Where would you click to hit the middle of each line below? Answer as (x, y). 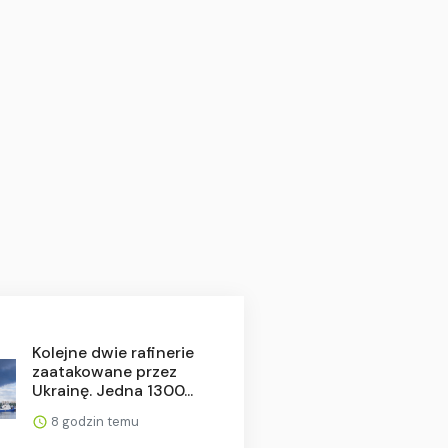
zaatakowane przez (104, 371)
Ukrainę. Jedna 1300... (112, 390)
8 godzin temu (93, 421)
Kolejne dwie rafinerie (112, 352)
